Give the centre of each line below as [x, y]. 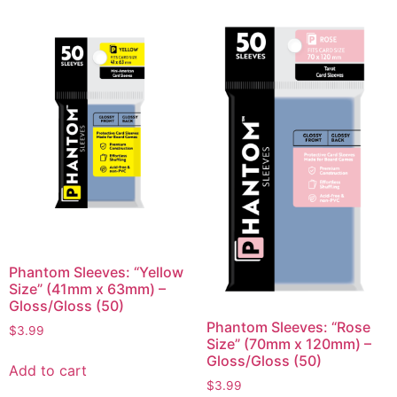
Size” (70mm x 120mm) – [288, 344]
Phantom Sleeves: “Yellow [96, 272]
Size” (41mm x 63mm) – [87, 289]
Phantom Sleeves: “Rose [288, 327]
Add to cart [48, 370]
